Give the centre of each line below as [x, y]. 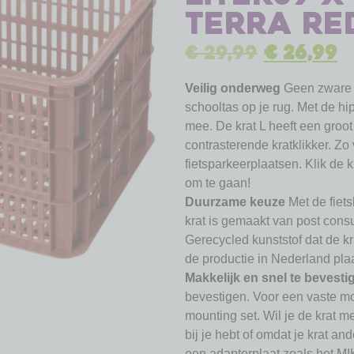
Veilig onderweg [233, 88]
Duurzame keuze [235, 201]
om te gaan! [218, 183]
